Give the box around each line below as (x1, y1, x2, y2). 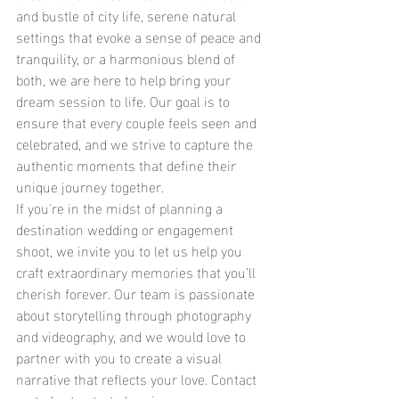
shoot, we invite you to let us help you (16, 236, 246, 263)
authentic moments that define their (16, 151, 240, 177)
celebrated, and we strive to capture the (16, 129, 256, 156)
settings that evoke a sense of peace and (16, 22, 265, 49)
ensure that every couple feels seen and (16, 108, 260, 134)
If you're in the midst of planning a (16, 193, 226, 220)
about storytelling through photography (16, 300, 255, 327)
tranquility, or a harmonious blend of (16, 44, 239, 70)
